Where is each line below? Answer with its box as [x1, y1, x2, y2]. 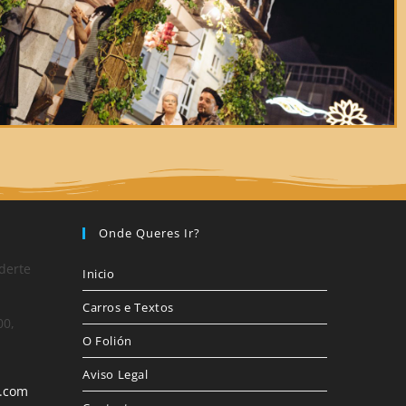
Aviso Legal [82, 366, 149, 383]
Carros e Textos [82, 299, 174, 316]
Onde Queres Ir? [99, 225, 200, 242]
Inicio [82, 266, 115, 283]
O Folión [82, 333, 132, 350]
